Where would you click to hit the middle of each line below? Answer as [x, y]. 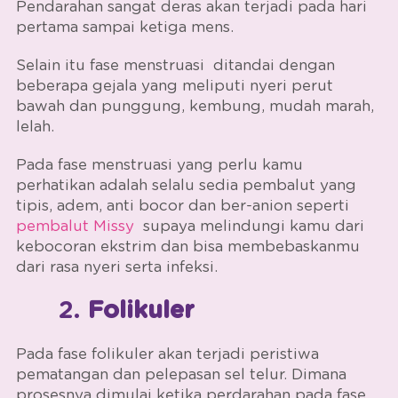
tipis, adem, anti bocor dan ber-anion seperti [182, 205]
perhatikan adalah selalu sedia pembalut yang [186, 185]
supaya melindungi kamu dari [251, 226]
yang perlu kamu [239, 164]
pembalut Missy [77, 226]
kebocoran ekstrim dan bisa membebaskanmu [187, 246]
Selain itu [52, 65]
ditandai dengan [271, 65]
